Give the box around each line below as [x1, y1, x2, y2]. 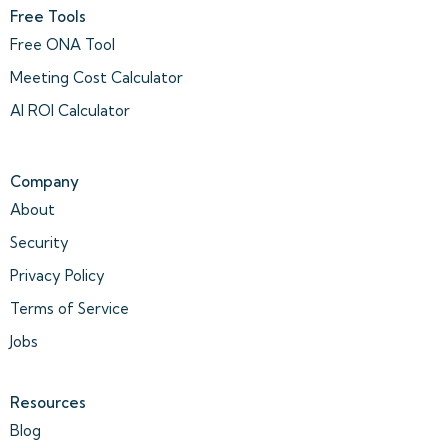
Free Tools [10, 7, 86, 27]
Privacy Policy [10, 266, 105, 286]
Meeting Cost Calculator [10, 68, 183, 88]
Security [10, 233, 69, 253]
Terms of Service [10, 299, 129, 319]
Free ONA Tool [10, 35, 115, 55]
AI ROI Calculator [10, 101, 130, 121]
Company [10, 172, 79, 192]
